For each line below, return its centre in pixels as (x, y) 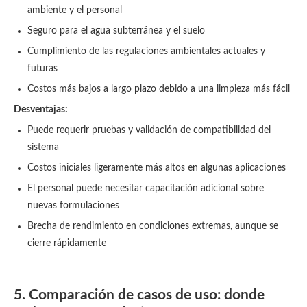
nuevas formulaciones (73, 206)
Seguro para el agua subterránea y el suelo (116, 31)
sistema (43, 147)
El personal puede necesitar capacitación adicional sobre (146, 188)
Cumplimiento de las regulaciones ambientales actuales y (146, 51)
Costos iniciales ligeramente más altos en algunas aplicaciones (157, 168)
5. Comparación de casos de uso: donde (139, 295)
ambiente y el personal (75, 10)
